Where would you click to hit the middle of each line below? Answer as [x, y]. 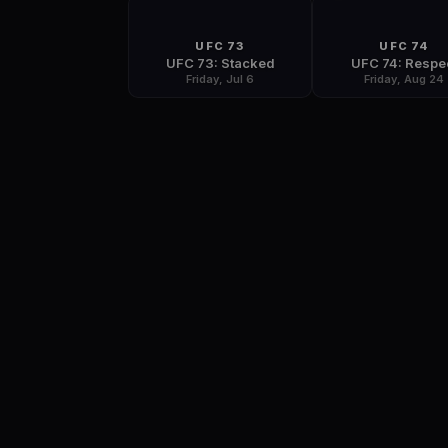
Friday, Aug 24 [404, 79]
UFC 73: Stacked [220, 63]
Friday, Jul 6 [220, 79]
